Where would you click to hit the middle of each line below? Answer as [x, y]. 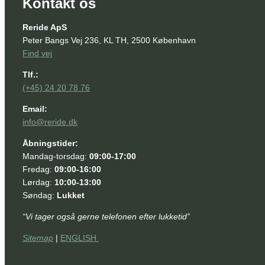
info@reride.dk [50, 122]
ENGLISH [80, 238]
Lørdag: [38, 182]
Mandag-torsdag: [56, 156]
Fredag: [38, 169]
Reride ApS [45, 28]
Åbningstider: [50, 143]
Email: [35, 109]
